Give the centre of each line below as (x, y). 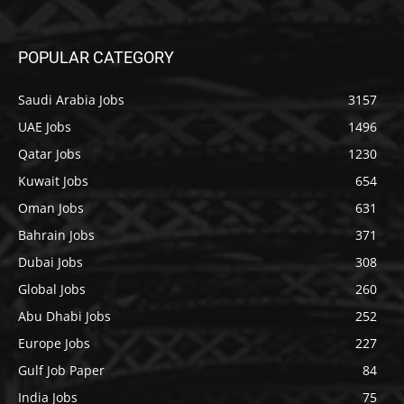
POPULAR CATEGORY (96, 57)
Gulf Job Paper (61, 370)
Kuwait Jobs (53, 180)
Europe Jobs (54, 343)
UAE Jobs (45, 126)
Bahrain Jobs (56, 234)
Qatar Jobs (50, 153)
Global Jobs (52, 289)
